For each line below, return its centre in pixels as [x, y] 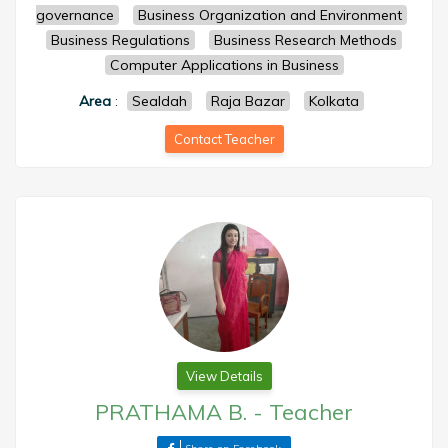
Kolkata [334, 101]
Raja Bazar [248, 101]
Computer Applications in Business [224, 65]
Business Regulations [120, 40]
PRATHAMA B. [171, 412]
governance [75, 15]
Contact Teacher [224, 139]
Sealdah [159, 101]
